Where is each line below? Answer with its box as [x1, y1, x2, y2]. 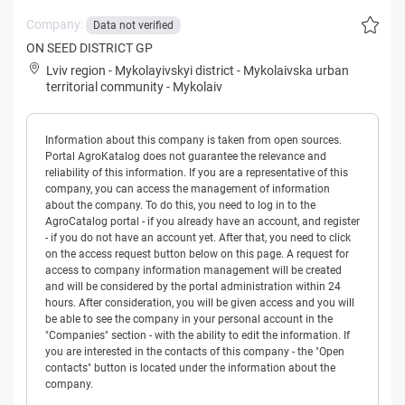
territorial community [46, 80, 164, 95]
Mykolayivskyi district [115, 63, 234, 79]
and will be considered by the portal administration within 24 [45, 280, 341, 294]
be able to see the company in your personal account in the [45, 313, 333, 326]
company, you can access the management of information [45, 183, 330, 196]
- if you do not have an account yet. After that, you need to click [45, 231, 351, 245]
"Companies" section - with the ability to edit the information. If [45, 329, 350, 343]
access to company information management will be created [45, 264, 342, 278]
